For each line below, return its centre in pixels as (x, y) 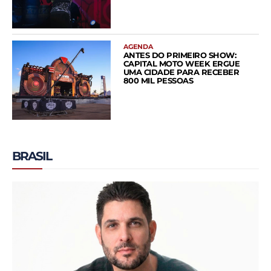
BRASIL (32, 156)
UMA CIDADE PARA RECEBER (181, 72)
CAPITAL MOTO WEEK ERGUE (181, 64)
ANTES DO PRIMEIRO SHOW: (180, 55)
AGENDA (138, 47)
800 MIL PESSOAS (158, 81)
